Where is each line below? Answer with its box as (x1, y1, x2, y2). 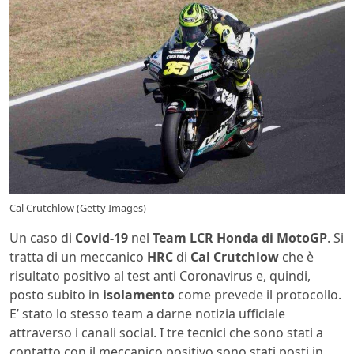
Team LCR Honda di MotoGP (153, 229, 327, 247)
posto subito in (9, 286, 103, 304)
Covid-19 (75, 229, 128, 247)
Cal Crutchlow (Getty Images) (9, 201, 146, 216)
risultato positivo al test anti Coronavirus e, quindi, (9, 267, 311, 285)
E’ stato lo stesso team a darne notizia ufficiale (9, 305, 285, 323)
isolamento (103, 286, 175, 304)
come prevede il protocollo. (175, 286, 341, 304)
